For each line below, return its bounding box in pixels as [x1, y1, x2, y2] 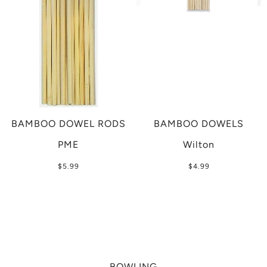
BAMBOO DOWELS [154, 118, 244, 130]
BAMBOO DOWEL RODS [11, 118, 126, 130]
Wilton [183, 139, 215, 151]
